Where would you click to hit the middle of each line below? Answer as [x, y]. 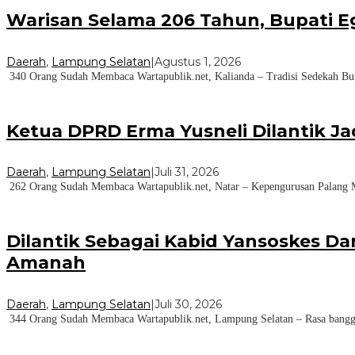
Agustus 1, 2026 [198, 61]
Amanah [46, 263]
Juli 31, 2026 [187, 172]
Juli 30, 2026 [188, 304]
